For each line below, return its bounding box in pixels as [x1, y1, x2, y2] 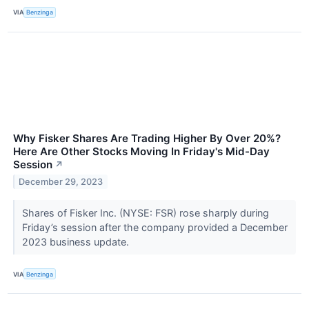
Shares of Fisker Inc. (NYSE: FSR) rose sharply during [21, 207, 269, 219]
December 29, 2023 [19, 176, 103, 187]
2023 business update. [21, 236, 132, 248]
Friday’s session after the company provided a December [21, 221, 288, 234]
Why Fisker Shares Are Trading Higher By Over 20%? [13, 132, 281, 146]
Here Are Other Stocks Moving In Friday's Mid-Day [13, 145, 270, 159]
